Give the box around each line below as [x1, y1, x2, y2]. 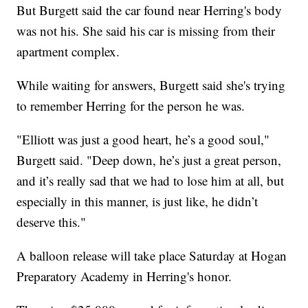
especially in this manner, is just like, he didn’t [16, 192, 258, 210]
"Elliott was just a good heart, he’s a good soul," [16, 131, 270, 148]
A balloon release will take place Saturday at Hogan [16, 247, 287, 265]
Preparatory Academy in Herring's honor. [16, 267, 232, 285]
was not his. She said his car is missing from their [16, 22, 276, 40]
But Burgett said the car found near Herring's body [16, 1, 283, 19]
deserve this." [16, 213, 87, 231]
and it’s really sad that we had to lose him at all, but [16, 172, 285, 190]
